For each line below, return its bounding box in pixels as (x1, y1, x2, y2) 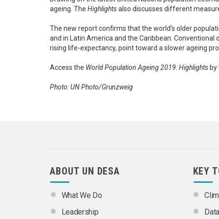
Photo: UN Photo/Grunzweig (50, 83, 133, 91)
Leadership (61, 207, 99, 217)
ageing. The (50, 5, 88, 13)
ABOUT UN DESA (50, 165, 120, 177)
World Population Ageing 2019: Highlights (86, 64, 208, 72)
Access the (50, 64, 86, 72)
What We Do (61, 190, 102, 200)
